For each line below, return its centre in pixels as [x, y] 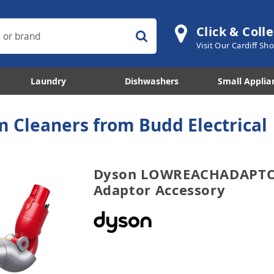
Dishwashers [151, 81]
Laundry [49, 81]
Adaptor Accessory [159, 190]
